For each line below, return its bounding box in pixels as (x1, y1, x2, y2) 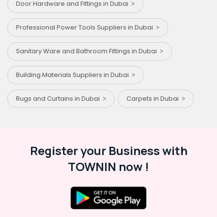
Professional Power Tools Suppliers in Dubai (16, 22, 156, 32)
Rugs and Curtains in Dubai (16, 93, 103, 103)
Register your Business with (30, 142, 187, 158)
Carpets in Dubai (126, 93, 182, 103)
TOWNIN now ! (68, 158, 149, 174)
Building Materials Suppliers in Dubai (16, 70, 132, 79)
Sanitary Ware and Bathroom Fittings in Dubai (16, 46, 160, 56)
